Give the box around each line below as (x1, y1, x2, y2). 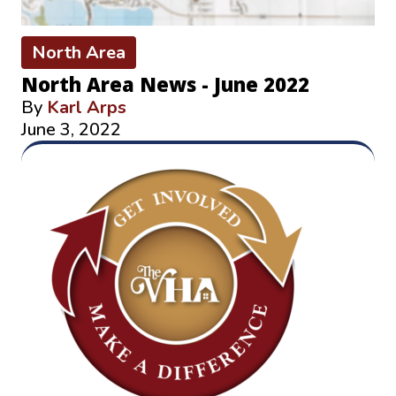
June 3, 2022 (21, 118, 121, 142)
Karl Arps (47, 95, 126, 120)
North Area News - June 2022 (21, 71, 309, 98)
